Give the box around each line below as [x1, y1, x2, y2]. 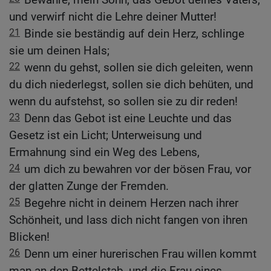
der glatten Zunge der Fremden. [9, 178, 169, 193]
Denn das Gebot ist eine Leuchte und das [24, 111, 232, 125]
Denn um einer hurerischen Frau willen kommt [24, 246, 256, 261]
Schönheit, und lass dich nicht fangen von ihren [9, 212, 247, 227]
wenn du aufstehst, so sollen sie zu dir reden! [9, 94, 238, 108]
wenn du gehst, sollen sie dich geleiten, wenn [24, 60, 253, 74]
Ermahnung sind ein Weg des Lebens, [9, 145, 200, 159]
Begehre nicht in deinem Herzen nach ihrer [24, 195, 238, 210]
